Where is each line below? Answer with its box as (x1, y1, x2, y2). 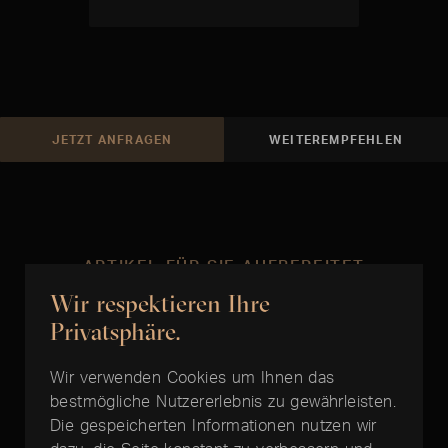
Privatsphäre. (50, 315, 180, 346)
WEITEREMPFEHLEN (269, 132, 403, 148)
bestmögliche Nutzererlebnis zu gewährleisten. (50, 390, 396, 411)
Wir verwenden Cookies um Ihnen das (50, 366, 335, 387)
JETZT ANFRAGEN (51, 132, 173, 148)
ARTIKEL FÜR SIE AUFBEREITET (82, 256, 366, 277)
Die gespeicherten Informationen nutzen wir (50, 414, 377, 435)
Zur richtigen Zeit (100, 297, 348, 342)
